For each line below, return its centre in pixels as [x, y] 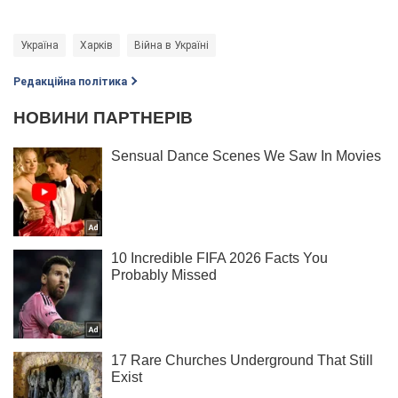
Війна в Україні [171, 46]
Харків [96, 46]
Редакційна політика [70, 82]
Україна [40, 46]
